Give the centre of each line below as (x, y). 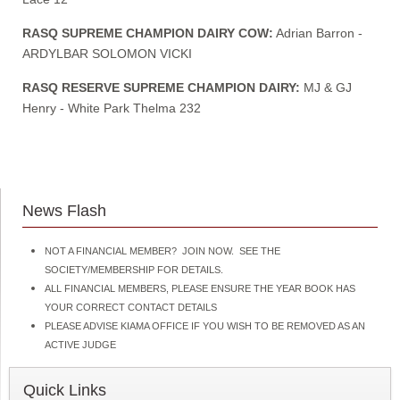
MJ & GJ (326, 87)
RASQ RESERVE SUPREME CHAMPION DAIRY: (161, 87)
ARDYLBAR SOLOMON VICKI (107, 53)
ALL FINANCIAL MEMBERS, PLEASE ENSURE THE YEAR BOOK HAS (200, 288)
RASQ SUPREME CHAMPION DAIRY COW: (148, 33)
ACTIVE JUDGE (86, 344)
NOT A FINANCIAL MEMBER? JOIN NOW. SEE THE (162, 250)
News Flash (64, 210)
